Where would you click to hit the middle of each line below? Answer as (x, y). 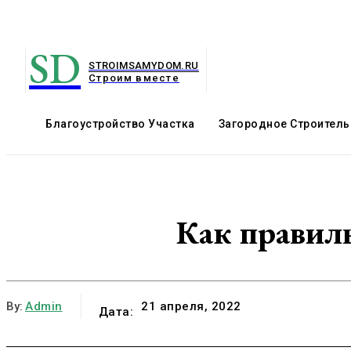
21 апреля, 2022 (191, 307)
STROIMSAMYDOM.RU (144, 65)
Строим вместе (134, 78)
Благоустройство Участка (120, 124)
